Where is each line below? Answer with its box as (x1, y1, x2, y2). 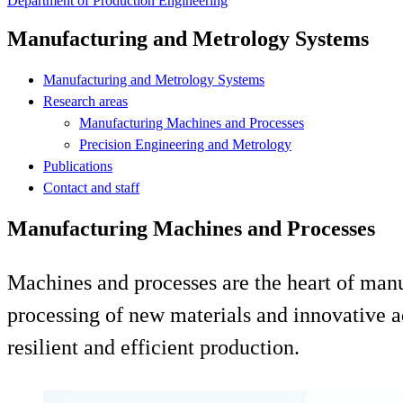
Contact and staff (43, 179, 139, 195)
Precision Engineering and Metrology (79, 136, 291, 152)
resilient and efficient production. (7, 335, 300, 359)
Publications (43, 157, 112, 174)
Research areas (43, 93, 128, 109)
